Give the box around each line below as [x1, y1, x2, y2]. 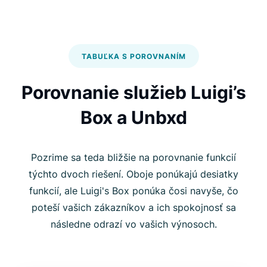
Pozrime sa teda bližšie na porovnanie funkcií [31, 151, 236, 164]
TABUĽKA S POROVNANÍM [81, 52, 186, 61]
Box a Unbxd [80, 107, 187, 129]
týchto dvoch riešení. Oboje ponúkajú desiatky [29, 168, 238, 181]
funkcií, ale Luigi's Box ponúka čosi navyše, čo [29, 185, 238, 197]
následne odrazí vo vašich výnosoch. [50, 218, 217, 231]
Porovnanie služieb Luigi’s [21, 82, 246, 104]
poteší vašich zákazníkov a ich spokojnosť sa [31, 201, 236, 214]
